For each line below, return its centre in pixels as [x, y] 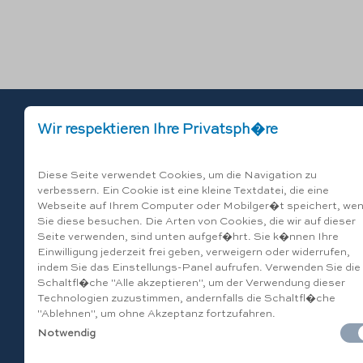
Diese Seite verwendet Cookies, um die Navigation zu [177, 175]
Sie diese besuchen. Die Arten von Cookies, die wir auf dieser [196, 221]
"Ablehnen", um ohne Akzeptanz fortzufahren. [156, 314]
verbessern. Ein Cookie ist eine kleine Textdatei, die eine [183, 190]
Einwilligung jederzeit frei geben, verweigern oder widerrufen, [194, 252]
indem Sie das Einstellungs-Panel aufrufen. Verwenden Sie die [199, 267]
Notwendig [66, 334]
